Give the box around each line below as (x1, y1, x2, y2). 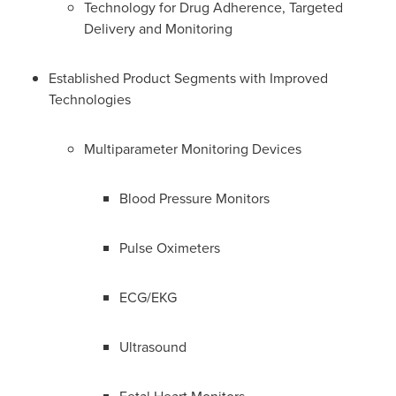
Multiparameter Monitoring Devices (84, 139, 301, 158)
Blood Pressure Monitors (119, 188, 270, 208)
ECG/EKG (119, 287, 177, 307)
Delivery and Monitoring (84, 19, 232, 38)
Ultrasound (119, 337, 187, 356)
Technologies (49, 89, 131, 109)
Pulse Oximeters (119, 238, 220, 257)
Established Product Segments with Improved (49, 68, 328, 88)
